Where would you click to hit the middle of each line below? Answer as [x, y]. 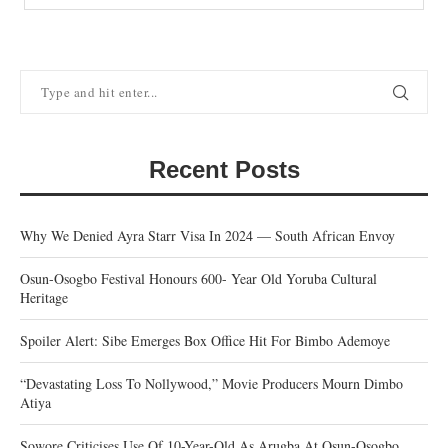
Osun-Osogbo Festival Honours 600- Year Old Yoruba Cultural [198, 278]
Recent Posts [224, 169]
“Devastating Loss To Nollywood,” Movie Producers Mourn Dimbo [211, 383]
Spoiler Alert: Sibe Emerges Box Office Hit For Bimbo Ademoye [205, 340]
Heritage [44, 297]
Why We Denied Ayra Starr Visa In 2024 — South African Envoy [207, 235]
